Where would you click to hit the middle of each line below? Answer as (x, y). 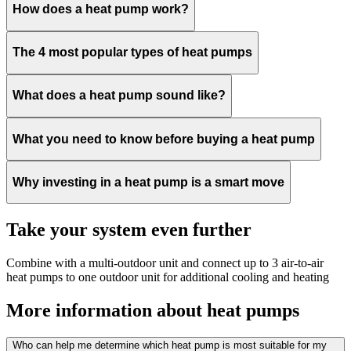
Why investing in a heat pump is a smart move (148, 182)
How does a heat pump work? (101, 9)
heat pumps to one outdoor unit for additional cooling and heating (168, 277)
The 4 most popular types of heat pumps (132, 52)
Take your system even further (129, 230)
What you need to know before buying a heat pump (164, 139)
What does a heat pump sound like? (119, 96)
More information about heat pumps (153, 311)
